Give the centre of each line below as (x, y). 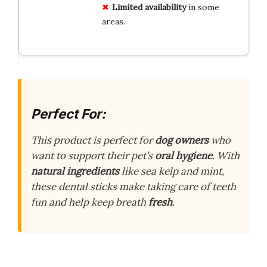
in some (202, 7)
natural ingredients (75, 171)
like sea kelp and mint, (172, 171)
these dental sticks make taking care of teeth (133, 186)
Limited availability (149, 7)
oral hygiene (184, 155)
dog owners (182, 140)
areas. (113, 22)
